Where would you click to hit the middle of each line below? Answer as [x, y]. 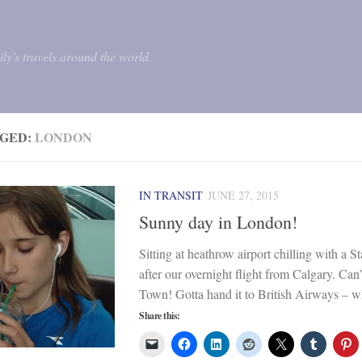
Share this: [160, 316]
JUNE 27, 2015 [243, 195]
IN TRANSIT [171, 195]
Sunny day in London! [221, 222]
